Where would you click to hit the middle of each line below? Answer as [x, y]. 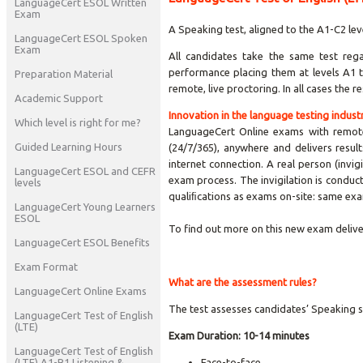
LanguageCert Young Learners [85, 207]
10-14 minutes [275, 335]
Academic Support [59, 98]
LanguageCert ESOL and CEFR [85, 171]
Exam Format [46, 267]
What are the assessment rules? [243, 282]
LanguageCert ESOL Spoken [81, 38]
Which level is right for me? [78, 122]
